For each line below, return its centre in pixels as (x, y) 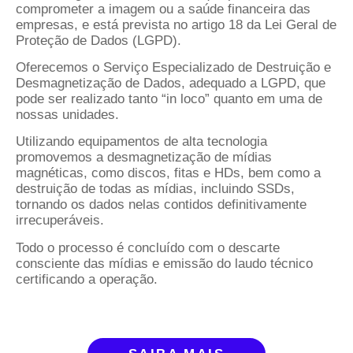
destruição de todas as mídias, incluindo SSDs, (155, 189)
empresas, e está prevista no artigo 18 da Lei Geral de (176, 24)
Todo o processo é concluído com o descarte (148, 247)
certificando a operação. (87, 279)
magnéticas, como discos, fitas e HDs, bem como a (168, 173)
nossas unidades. (67, 114)
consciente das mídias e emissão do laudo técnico (164, 263)
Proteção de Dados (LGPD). (98, 40)
